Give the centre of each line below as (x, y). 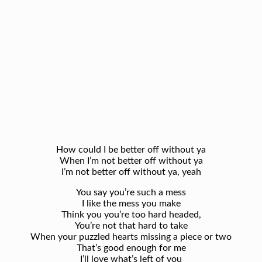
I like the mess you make (131, 204)
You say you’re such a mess (131, 193)
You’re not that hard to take (131, 226)
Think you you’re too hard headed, (131, 215)
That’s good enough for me (131, 248)
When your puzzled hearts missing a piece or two (131, 237)
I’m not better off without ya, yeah (131, 172)
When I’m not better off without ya (131, 161)
